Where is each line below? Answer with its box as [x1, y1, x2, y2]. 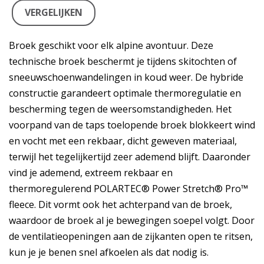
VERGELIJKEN [25, 6, 82, 19]
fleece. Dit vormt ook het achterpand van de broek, [9, 198, 232, 211]
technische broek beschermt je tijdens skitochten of [9, 55, 237, 68]
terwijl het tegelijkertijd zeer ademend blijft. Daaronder [9, 150, 250, 163]
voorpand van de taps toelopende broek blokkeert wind [9, 118, 255, 131]
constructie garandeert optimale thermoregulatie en [9, 87, 241, 100]
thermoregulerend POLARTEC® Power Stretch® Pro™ [9, 182, 248, 195]
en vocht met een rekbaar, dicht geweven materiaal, [9, 134, 237, 147]
